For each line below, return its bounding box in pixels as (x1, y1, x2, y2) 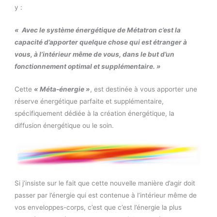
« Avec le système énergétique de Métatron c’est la (15, 26, 181, 34)
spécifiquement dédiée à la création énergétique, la (15, 109, 174, 118)
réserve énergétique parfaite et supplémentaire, (15, 97, 164, 106)
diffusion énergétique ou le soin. (15, 122, 114, 130)
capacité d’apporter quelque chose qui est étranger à (15, 38, 187, 46)
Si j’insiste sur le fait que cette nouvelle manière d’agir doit (15, 179, 195, 187)
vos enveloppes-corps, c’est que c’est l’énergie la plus (15, 203, 182, 212)
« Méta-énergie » (34, 85, 90, 93)
